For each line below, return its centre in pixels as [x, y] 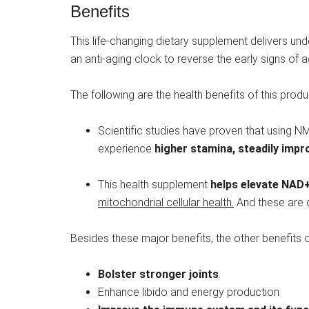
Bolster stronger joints [158, 275]
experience [126, 149]
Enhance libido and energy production [189, 292]
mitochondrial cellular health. [166, 203]
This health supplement [154, 185]
